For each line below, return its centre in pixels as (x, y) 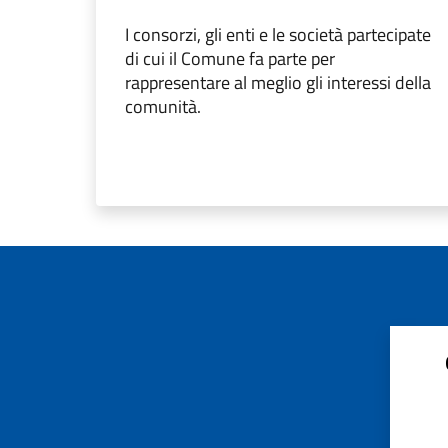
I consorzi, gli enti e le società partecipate (278, 34)
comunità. (163, 106)
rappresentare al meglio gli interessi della (278, 82)
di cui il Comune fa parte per (230, 58)
